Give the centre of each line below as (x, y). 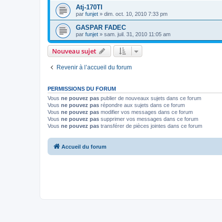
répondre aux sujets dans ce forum (142, 105)
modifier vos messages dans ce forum (146, 112)
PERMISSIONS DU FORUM (82, 89)
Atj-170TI (89, 7)
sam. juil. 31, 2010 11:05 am (137, 34)
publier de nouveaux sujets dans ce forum (150, 98)
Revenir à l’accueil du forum (94, 68)
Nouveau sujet (74, 51)
